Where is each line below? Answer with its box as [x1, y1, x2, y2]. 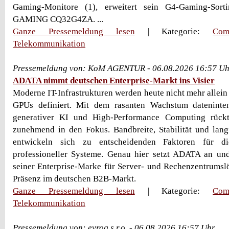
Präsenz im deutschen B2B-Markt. [13, 174, 136, 184]
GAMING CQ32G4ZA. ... [13, 14, 103, 24]
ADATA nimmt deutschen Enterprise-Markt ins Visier [13, 76, 215, 85]
